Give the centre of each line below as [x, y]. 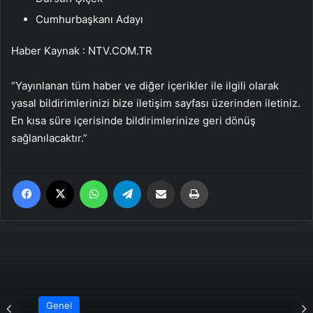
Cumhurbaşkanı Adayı [89, 19]
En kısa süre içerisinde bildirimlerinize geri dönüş [133, 120]
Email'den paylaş [188, 179]
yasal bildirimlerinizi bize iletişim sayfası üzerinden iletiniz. [156, 103]
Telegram [160, 179]
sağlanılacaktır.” [49, 138]
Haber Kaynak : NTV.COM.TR [82, 50]
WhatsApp [129, 179]
